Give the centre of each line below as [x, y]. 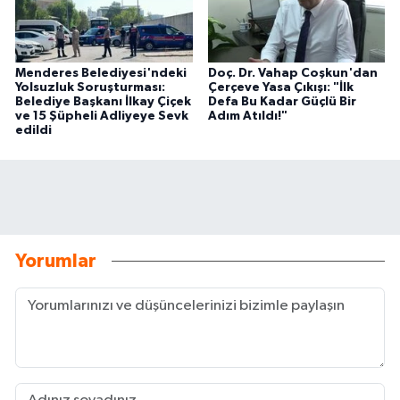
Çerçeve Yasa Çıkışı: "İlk [280, 87]
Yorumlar [56, 262]
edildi [33, 130]
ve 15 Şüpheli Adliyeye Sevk [102, 116]
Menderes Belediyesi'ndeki [101, 73]
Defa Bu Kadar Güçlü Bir [282, 101]
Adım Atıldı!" [247, 116]
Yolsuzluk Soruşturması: [90, 87]
